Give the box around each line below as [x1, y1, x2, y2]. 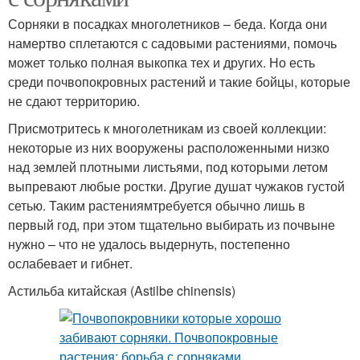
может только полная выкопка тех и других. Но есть [8, 53, 315, 72]
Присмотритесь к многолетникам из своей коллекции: [8, 119, 326, 138]
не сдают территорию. [8, 92, 140, 111]
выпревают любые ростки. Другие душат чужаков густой [8, 177, 345, 196]
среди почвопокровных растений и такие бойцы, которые [8, 72, 350, 92]
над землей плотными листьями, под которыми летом [8, 157, 328, 177]
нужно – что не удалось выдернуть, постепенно [8, 235, 290, 254]
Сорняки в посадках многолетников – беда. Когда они [8, 14, 327, 34]
